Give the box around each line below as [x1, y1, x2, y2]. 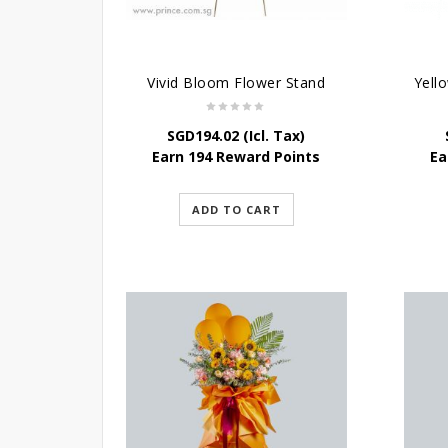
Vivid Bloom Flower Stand [147, 73, 326, 93]
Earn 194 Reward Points [152, 147, 321, 167]
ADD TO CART [191, 202, 281, 218]
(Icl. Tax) [239, 126, 306, 146]
